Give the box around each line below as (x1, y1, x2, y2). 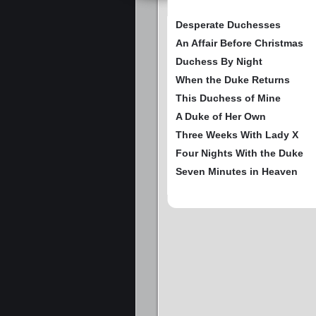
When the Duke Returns (176, 73, 290, 85)
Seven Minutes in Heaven (176, 165, 298, 177)
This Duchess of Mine (176, 92, 281, 104)
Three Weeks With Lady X (176, 128, 298, 140)
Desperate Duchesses (176, 18, 281, 30)
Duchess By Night (176, 55, 262, 67)
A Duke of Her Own (176, 110, 266, 122)
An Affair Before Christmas (176, 37, 303, 49)
